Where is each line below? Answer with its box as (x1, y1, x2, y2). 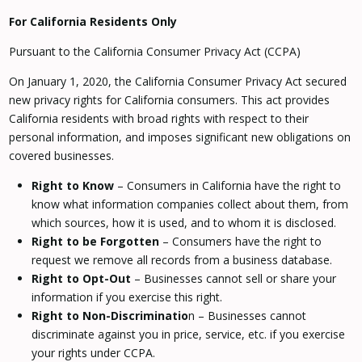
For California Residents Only (8, 14, 177, 29)
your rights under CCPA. (31, 345, 155, 360)
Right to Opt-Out (31, 271, 131, 286)
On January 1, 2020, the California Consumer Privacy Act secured (8, 74, 347, 89)
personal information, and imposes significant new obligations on (8, 129, 351, 145)
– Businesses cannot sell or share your (130, 271, 336, 286)
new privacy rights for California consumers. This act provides (8, 92, 330, 107)
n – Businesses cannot (187, 308, 306, 323)
